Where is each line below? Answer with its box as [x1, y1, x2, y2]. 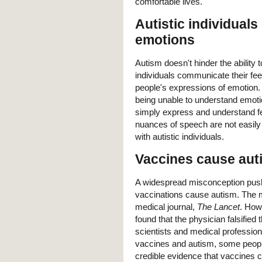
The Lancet [197, 202, 240, 212]
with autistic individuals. [135, 132, 224, 142]
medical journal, [135, 202, 197, 212]
